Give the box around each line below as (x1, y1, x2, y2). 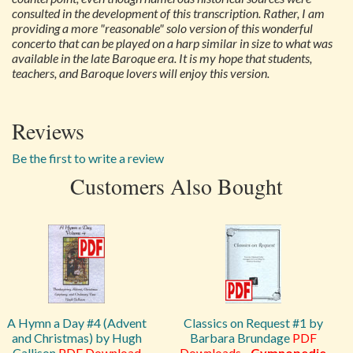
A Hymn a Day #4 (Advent (6, 315, 147, 330)
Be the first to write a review (12, 150, 164, 165)
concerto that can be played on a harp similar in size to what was (12, 35, 333, 50)
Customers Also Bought (70, 171, 283, 201)
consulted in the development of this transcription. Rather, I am (12, 6, 325, 20)
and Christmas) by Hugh (11, 330, 142, 345)
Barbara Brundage (189, 330, 292, 345)
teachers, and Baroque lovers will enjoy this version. (12, 65, 269, 80)
